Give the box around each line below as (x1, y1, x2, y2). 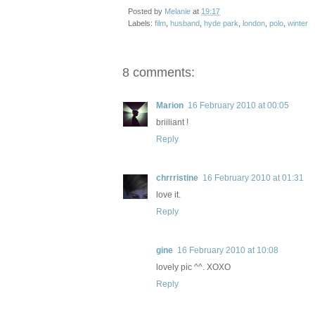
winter (288, 19, 308, 28)
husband (170, 19, 200, 28)
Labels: (128, 19, 155, 28)
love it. (156, 190, 181, 200)
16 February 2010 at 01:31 (202, 173, 304, 184)
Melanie (165, 7, 193, 16)
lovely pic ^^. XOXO (156, 262, 231, 273)
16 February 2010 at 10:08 (177, 245, 278, 256)
